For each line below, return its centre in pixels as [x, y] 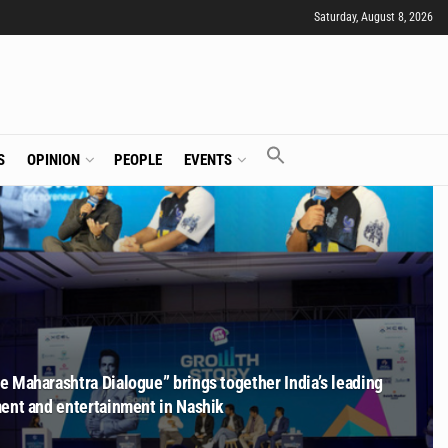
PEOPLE [137, 160]
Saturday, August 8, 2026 [373, 17]
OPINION [53, 160]
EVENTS [207, 160]
